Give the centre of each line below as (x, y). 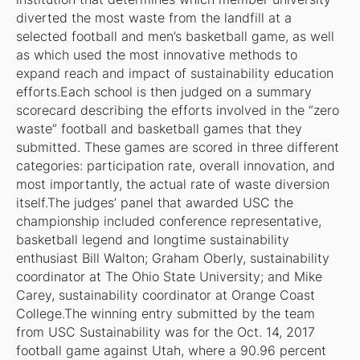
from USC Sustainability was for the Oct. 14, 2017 (165, 333)
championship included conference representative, (168, 222)
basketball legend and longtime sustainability (152, 240)
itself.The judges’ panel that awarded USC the (154, 203)
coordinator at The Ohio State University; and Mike (169, 277)
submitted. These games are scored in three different (177, 148)
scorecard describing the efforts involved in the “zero (177, 111)
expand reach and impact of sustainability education (174, 74)
